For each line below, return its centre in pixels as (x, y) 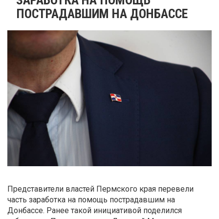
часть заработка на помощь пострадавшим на (91, 200)
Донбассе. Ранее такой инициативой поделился (95, 211)
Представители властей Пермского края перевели (100, 189)
